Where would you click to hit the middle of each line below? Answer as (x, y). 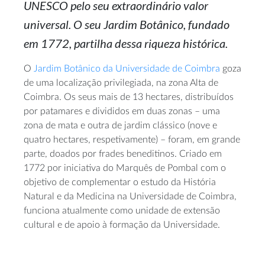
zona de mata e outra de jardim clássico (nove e (120, 126)
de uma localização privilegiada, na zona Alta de (121, 83)
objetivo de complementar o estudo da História (120, 182)
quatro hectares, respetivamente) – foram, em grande (132, 140)
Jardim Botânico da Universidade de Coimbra (127, 69)
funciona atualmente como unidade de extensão (122, 211)
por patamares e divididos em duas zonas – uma (122, 112)
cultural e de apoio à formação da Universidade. (122, 225)
